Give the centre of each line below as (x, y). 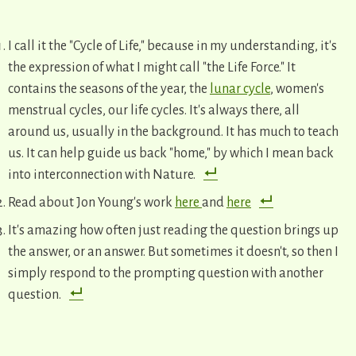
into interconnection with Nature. (102, 175)
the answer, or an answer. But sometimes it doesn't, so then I (173, 252)
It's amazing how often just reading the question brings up (173, 231)
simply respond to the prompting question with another (166, 274)
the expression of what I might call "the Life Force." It (152, 68)
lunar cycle (240, 89)
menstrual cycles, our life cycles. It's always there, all (154, 111)
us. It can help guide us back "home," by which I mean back (171, 154)
